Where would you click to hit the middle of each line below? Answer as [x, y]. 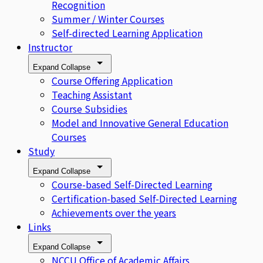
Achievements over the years [114, 212]
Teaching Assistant [92, 94]
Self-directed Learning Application [127, 33]
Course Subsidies [90, 108]
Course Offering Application [112, 80]
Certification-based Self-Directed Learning [144, 198]
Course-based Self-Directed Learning [132, 184]
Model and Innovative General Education [140, 122]
